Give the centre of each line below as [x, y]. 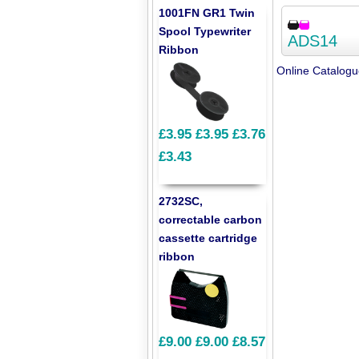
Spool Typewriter [205, 31]
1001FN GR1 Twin [207, 12]
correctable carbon [211, 220]
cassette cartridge [208, 238]
